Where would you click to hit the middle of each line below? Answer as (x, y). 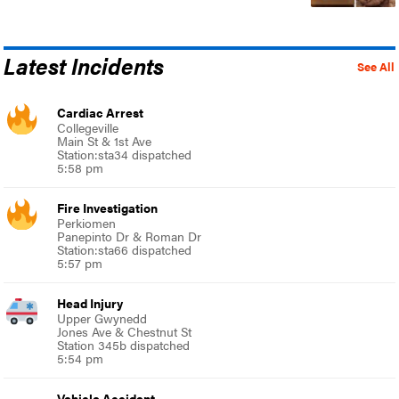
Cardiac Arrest (101, 113)
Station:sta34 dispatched (125, 155)
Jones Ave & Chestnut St (125, 332)
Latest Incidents (84, 65)
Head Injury (90, 303)
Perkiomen (87, 223)
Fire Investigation (108, 208)
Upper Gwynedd (102, 318)
